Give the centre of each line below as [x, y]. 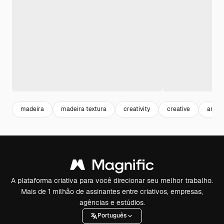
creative [178, 109]
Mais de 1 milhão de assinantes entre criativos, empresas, [112, 191]
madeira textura [84, 109]
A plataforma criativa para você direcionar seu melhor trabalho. [112, 180]
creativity [137, 109]
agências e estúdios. [112, 202]
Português [112, 216]
